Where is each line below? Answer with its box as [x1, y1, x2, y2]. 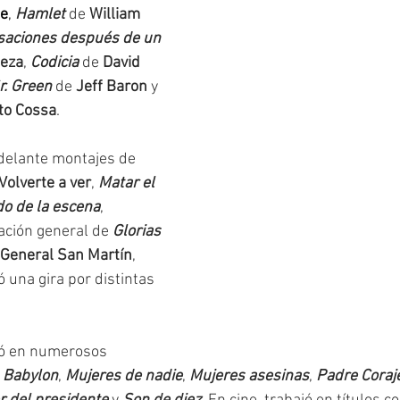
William [89, 5, 144, 24]
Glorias [112, 222, 164, 241]
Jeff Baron [76, 78, 147, 96]
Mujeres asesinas [189, 367, 309, 386]
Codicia [30, 54, 79, 72]
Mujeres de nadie [65, 367, 182, 386]
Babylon [3, 367, 58, 386]
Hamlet [15, 5, 65, 24]
